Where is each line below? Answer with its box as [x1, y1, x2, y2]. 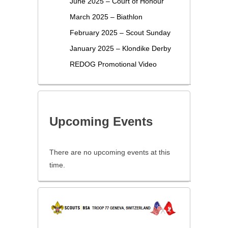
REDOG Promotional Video [69, 60, 157, 69]
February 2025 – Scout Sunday [69, 28, 170, 37]
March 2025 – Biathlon [69, 13, 142, 21]
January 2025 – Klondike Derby [69, 44, 171, 53]
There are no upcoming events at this [49, 148, 170, 157]
